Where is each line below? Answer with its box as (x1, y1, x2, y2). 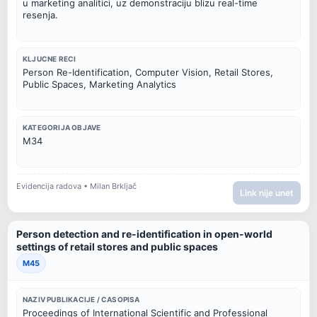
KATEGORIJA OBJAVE (23, 123, 101, 132)
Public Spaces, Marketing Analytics (23, 78, 176, 90)
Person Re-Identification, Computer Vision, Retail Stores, (23, 66, 273, 78)
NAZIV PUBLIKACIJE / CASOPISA (23, 294, 140, 304)
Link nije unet (240, 187, 294, 198)
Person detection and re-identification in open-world (16, 227, 272, 240)
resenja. (23, 8, 58, 21)
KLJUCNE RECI (23, 54, 76, 63)
